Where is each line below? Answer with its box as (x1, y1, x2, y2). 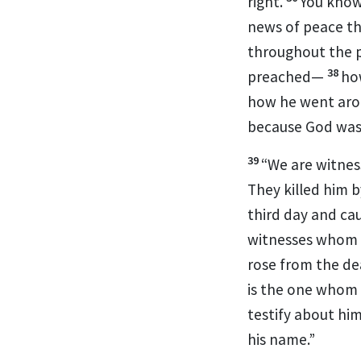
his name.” (247, 329, 315, 349)
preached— (247, 66, 324, 86)
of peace (282, 16, 343, 36)
